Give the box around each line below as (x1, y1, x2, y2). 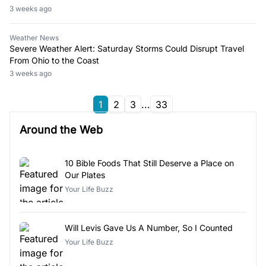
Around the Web (20, 123, 103, 136)
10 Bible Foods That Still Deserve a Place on (65, 157, 234, 168)
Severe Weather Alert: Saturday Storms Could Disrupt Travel (9, 43, 244, 53)
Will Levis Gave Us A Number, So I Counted (65, 222, 233, 233)
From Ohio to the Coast (9, 55, 99, 65)
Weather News (9, 33, 59, 42)
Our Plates (65, 169, 105, 180)
